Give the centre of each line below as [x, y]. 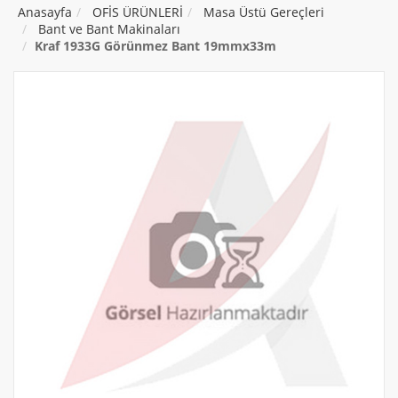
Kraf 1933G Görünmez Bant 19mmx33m [155, 46]
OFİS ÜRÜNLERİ [138, 12]
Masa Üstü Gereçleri [264, 12]
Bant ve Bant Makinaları [109, 29]
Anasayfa [45, 12]
